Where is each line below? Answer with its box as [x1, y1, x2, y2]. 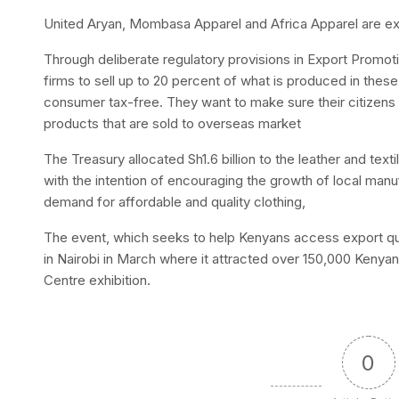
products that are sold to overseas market [44, 114, 302, 132]
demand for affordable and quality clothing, [44, 192, 306, 210]
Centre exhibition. [44, 271, 151, 289]
